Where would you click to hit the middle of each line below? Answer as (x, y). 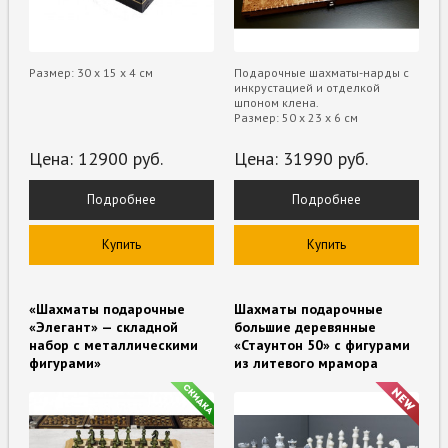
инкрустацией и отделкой (307, 87)
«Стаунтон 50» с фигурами (322, 344)
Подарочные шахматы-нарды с (321, 72)
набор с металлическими (114, 344)
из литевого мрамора (306, 362)
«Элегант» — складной (104, 326)
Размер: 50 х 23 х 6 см (296, 117)
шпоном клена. (276, 102)
